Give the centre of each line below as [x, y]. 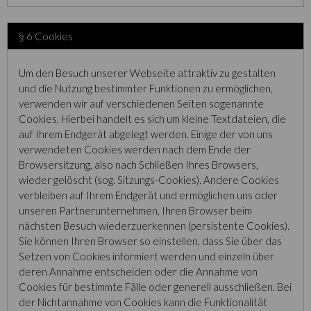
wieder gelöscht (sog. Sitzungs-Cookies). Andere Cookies [149, 180]
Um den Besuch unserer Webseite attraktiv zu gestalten [147, 73]
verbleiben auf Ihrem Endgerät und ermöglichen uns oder [148, 195]
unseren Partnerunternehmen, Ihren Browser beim [135, 210]
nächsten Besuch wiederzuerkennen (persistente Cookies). [154, 226]
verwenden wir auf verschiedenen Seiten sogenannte [141, 103]
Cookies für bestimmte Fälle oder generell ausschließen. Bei [155, 287]
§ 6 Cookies [46, 36]
